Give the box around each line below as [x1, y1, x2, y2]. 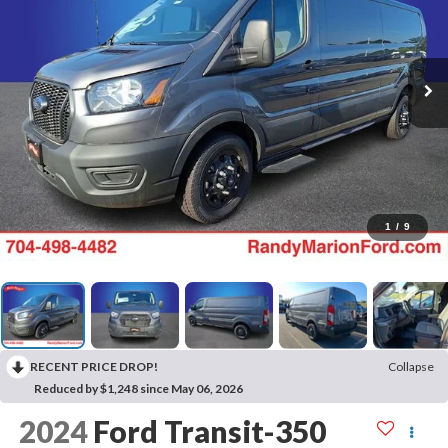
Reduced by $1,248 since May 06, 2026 [34, 380, 243, 396]
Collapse [388, 358, 434, 374]
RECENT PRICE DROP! [30, 358, 158, 374]
